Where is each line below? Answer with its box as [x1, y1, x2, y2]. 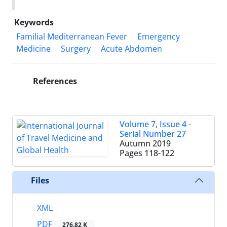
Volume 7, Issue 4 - [120, 119, 191, 130]
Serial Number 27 [120, 128, 186, 139]
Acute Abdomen [101, 43, 162, 54]
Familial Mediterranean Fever [16, 31, 127, 42]
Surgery [61, 43, 91, 54]
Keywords [14, 17, 54, 28]
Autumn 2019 [120, 138, 171, 149]
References [31, 75, 77, 87]
